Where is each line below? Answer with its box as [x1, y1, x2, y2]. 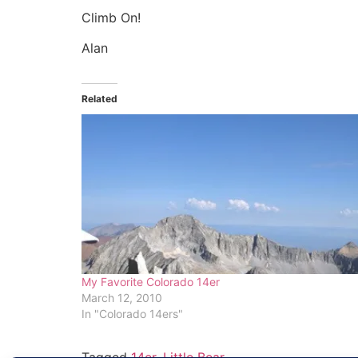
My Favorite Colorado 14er [82, 274, 220, 288]
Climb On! [82, 9, 141, 26]
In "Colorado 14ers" [82, 306, 183, 320]
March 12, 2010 [82, 290, 162, 304]
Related [82, 92, 117, 105]
